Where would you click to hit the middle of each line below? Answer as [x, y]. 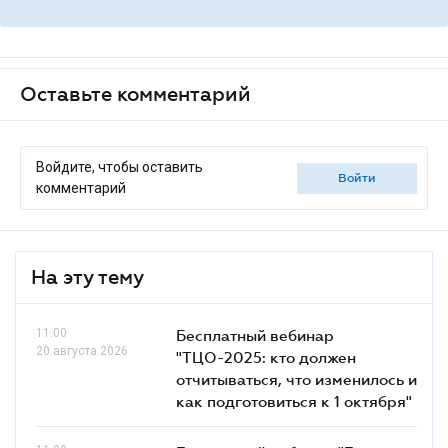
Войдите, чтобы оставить [119, 167]
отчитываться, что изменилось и [296, 379]
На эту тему [87, 277]
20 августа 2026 [82, 351]
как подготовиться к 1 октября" [294, 401]
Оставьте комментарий [135, 94]
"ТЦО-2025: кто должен [266, 357]
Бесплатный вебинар [255, 335]
